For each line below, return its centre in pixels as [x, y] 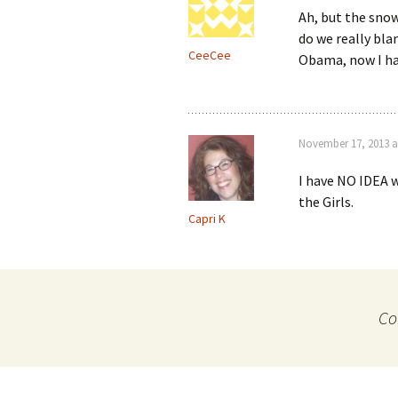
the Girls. [326, 202]
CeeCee [210, 55]
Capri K [207, 219]
